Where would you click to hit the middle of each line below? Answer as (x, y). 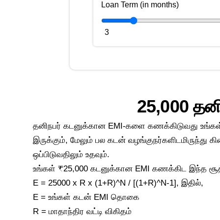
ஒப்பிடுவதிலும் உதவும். (71, 154)
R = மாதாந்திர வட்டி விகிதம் (82, 211)
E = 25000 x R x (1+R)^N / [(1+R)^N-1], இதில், (118, 183)
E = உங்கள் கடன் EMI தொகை (86, 197)
